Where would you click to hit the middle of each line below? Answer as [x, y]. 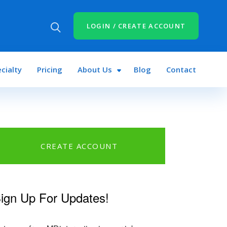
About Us [94, 69]
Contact [181, 69]
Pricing [49, 69]
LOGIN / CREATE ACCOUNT [136, 26]
